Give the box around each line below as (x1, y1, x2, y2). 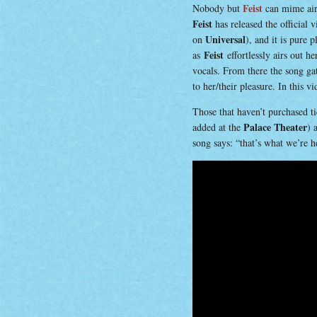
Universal (205, 32, 246, 47)
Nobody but (192, 1, 243, 15)
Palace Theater (243, 120, 307, 134)
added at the (192, 120, 243, 134)
